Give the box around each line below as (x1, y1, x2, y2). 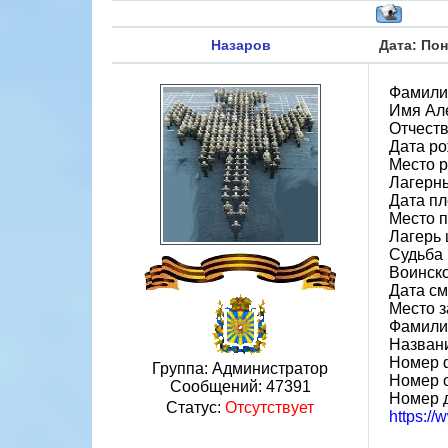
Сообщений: (169, 378, 266, 395)
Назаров (210, 37, 271, 53)
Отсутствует (225, 399, 314, 416)
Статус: (166, 399, 225, 416)
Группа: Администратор (152, 360, 328, 377)
